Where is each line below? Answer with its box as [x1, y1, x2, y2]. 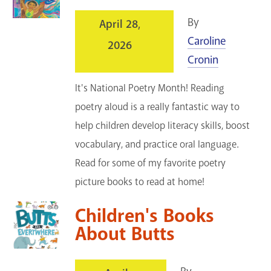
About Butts [75, 222, 175, 247]
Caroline [188, 34, 226, 49]
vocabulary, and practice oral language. [75, 138, 240, 151]
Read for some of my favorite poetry [75, 157, 226, 170]
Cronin [188, 53, 219, 68]
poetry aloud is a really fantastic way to [75, 100, 240, 114]
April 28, [99, 17, 141, 32]
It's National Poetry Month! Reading [75, 82, 225, 95]
